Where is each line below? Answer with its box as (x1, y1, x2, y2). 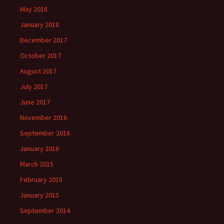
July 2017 (20, 81, 47, 91)
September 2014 (20, 205, 70, 215)
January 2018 (20, 19, 59, 29)
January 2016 (20, 143, 59, 153)
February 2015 (20, 174, 62, 184)
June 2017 (20, 97, 50, 106)
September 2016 (20, 128, 70, 137)
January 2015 (20, 190, 59, 199)
